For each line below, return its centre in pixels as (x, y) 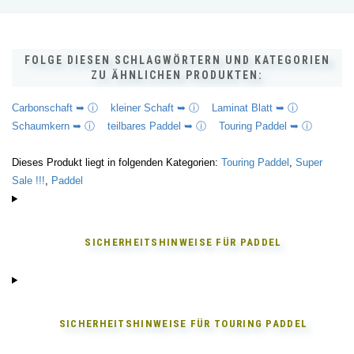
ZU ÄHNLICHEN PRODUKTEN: (177, 75)
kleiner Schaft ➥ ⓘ (161, 108)
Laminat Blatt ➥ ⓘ (261, 108)
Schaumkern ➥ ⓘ (60, 126)
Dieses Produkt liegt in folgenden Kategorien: (117, 162)
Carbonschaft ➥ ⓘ (61, 108)
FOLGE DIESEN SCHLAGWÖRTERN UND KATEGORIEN (177, 60)
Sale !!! (28, 181)
